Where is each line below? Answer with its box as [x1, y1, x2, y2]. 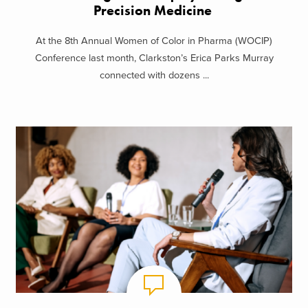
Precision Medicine [93, 1, 215, 19]
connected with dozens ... [99, 69, 209, 82]
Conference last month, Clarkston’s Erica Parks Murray [34, 52, 274, 65]
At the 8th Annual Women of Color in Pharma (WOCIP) [36, 35, 272, 47]
